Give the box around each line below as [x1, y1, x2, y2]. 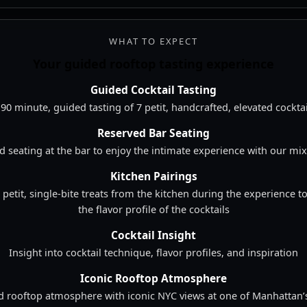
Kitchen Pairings [110, 169, 197, 184]
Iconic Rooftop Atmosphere [80, 271, 227, 286]
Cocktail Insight [111, 228, 196, 243]
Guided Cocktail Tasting [90, 82, 217, 98]
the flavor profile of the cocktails [77, 202, 230, 217]
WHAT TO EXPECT [109, 35, 198, 48]
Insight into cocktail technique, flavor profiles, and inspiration [9, 245, 298, 260]
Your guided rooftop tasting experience [33, 56, 274, 73]
